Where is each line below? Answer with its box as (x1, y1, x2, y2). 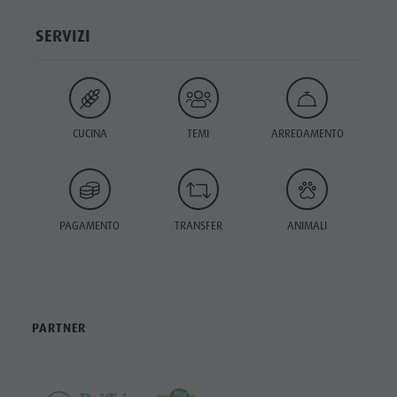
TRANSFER (174, 217, 222, 233)
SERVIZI (35, 25, 90, 47)
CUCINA (72, 126, 107, 142)
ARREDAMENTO (270, 126, 344, 142)
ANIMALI (287, 217, 328, 233)
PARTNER (32, 319, 86, 336)
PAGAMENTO (59, 217, 121, 233)
